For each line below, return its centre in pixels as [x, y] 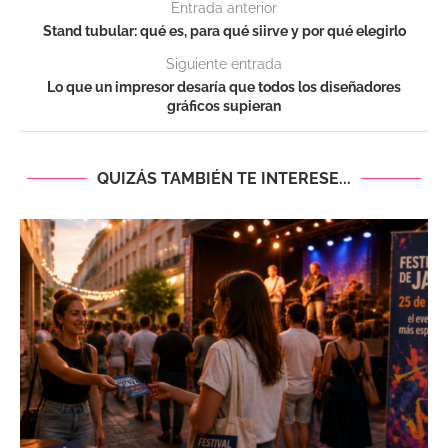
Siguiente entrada [224, 64]
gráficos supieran [224, 106]
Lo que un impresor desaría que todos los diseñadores [224, 87]
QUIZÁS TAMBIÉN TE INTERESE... [224, 179]
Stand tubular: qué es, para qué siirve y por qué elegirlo [224, 31]
